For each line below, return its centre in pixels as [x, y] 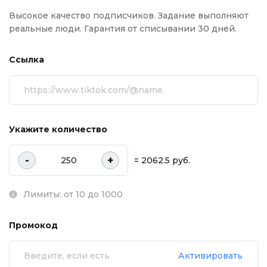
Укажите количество [58, 129]
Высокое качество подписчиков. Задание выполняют [129, 15]
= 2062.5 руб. [162, 160]
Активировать [210, 256]
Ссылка [27, 60]
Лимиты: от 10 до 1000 [73, 194]
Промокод [33, 225]
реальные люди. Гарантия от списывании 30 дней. [123, 29]
